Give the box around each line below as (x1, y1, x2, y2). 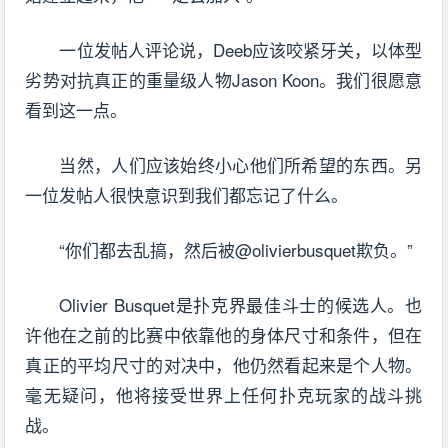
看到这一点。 (25, 97, 128, 123)
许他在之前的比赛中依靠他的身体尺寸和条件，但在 (25, 322, 423, 348)
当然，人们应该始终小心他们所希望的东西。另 (59, 152, 423, 178)
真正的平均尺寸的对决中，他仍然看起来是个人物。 (25, 352, 423, 378)
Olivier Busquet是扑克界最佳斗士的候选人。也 (59, 292, 423, 318)
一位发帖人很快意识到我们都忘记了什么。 (25, 182, 349, 208)
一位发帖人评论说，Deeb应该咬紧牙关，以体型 (59, 37, 423, 63)
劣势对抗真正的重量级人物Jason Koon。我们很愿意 (25, 67, 423, 93)
